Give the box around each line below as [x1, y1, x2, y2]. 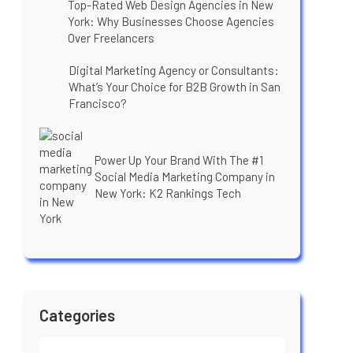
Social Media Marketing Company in [95, 169, 276, 184]
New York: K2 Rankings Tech [95, 186, 242, 201]
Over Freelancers [68, 30, 155, 45]
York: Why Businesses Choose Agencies [68, 13, 275, 28]
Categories [39, 305, 116, 325]
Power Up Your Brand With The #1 [95, 153, 264, 168]
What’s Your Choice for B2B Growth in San [69, 79, 281, 94]
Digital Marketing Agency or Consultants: [69, 62, 280, 77]
